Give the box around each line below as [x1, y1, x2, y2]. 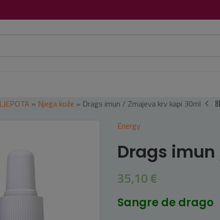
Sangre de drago [117, 195, 214, 210]
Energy [117, 120, 140, 132]
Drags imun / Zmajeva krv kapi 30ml [82, 98, 201, 110]
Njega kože [38, 98, 74, 110]
